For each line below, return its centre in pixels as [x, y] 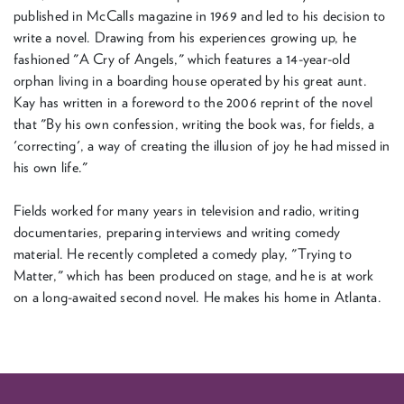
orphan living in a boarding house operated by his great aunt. [190, 81]
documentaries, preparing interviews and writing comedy [177, 232]
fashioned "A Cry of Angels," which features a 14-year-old [182, 59]
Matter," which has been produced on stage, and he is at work [194, 275]
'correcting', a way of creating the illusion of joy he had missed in [202, 146]
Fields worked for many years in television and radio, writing [186, 211]
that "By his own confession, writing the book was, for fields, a [194, 124]
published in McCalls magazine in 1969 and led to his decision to [200, 16]
